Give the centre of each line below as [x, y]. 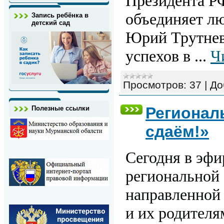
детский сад [51, 23]
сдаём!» [177, 132]
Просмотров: [155, 85]
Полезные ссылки [60, 108]
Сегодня [153, 158]
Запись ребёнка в [60, 15]
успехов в [160, 56]
